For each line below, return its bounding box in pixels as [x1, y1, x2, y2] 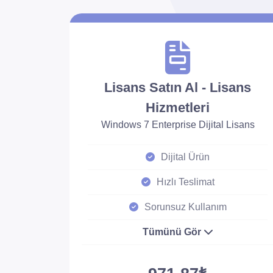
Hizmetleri [146, 100, 210, 115]
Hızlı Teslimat [156, 177, 214, 187]
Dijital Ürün [161, 152, 210, 162]
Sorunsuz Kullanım [144, 202, 227, 212]
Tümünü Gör [142, 227, 204, 237]
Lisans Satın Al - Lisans [104, 80, 252, 95]
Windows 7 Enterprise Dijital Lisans [101, 119, 255, 130]
